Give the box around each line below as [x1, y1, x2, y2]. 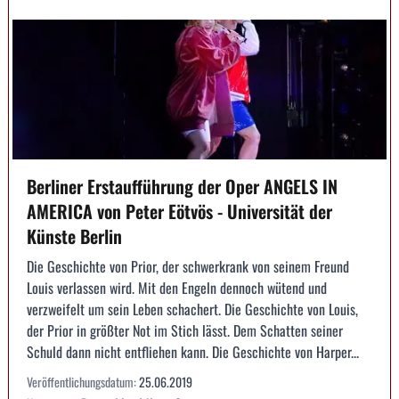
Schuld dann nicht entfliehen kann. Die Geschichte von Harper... [27, 341, 359, 363]
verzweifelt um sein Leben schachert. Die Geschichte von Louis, [27, 298, 358, 321]
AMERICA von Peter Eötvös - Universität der [27, 198, 332, 225]
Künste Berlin [27, 223, 122, 250]
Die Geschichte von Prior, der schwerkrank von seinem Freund [27, 256, 349, 278]
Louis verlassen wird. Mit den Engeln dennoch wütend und [27, 277, 327, 299]
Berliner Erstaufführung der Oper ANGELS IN [27, 173, 338, 200]
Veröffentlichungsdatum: [27, 372, 139, 392]
